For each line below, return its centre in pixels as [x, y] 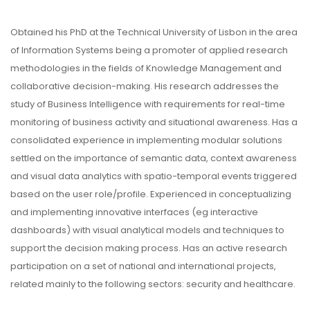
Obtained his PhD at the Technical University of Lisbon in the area [154, 32]
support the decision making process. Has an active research [149, 248]
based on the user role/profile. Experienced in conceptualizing [151, 194]
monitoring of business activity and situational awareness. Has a [154, 122]
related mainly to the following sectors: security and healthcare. [153, 284]
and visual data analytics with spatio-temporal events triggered [154, 176]
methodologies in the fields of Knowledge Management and [146, 68]
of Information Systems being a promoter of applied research [149, 50]
